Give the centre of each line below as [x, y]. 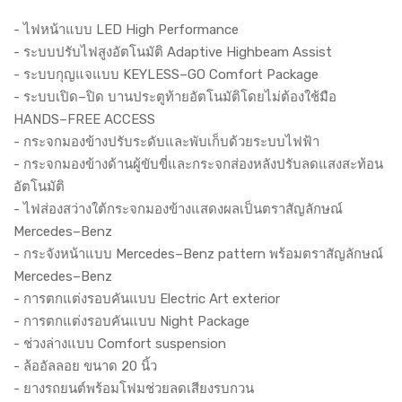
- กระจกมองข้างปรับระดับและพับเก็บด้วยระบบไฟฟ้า [166, 142]
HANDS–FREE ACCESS [84, 120]
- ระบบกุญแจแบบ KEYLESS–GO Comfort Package [166, 75]
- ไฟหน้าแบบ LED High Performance [126, 30]
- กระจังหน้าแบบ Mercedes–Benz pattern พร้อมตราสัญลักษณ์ [198, 254]
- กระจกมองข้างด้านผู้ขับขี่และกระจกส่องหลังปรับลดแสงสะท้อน [198, 165]
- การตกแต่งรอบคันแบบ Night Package [131, 322]
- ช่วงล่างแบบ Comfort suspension [120, 344]
